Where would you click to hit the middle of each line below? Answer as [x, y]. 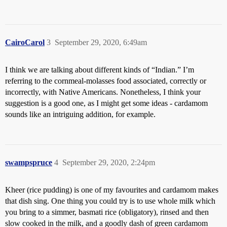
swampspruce [29, 163]
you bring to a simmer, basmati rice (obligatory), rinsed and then [107, 212]
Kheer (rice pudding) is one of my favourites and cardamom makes [112, 190]
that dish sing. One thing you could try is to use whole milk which [110, 201]
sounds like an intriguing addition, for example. [80, 115]
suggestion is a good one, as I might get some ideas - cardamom [106, 103]
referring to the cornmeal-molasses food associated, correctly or [106, 81]
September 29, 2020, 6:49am [101, 43]
